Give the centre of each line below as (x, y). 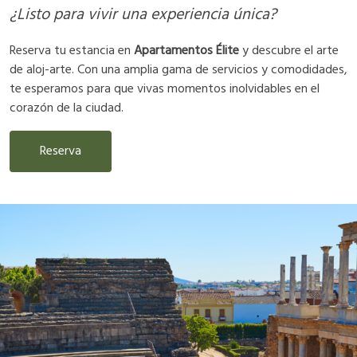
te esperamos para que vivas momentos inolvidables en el (165, 89)
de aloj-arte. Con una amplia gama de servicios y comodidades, (178, 70)
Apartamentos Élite (186, 51)
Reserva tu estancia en (72, 51)
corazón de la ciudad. (67, 108)
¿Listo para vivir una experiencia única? (143, 15)
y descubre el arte (289, 51)
